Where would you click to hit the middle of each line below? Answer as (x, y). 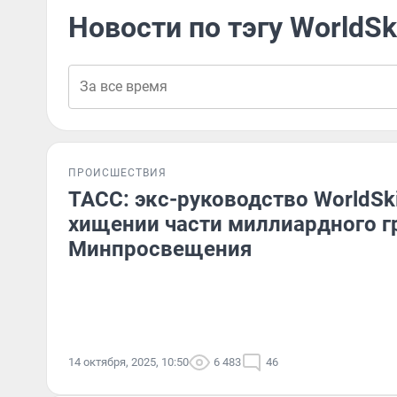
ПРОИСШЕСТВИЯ (117, 173)
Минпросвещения (160, 249)
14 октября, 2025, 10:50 (128, 362)
